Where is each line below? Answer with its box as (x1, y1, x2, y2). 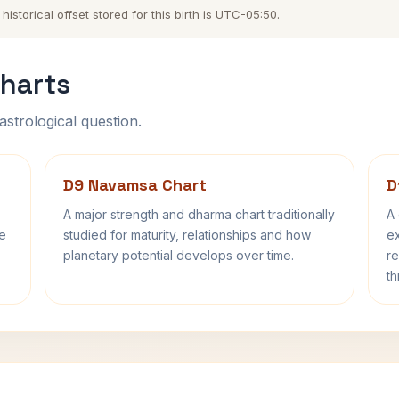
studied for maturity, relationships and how (63, 227, 311, 242)
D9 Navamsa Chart (63, 175, 207, 195)
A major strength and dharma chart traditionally (63, 207, 335, 222)
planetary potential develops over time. (63, 248, 294, 263)
